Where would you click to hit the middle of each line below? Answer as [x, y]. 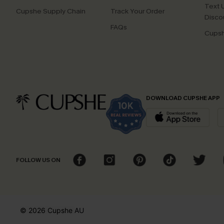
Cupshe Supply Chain [51, 11]
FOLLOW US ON [38, 160]
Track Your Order [137, 11]
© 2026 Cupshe [47, 210]
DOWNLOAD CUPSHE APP [183, 98]
